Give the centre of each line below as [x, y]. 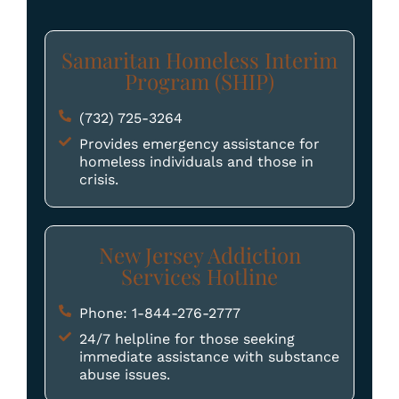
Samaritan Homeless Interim [199, 59]
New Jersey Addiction [199, 254]
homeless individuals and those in [196, 161]
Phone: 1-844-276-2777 [159, 313]
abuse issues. [124, 374]
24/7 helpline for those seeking [187, 338]
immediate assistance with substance [209, 356]
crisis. [98, 179]
